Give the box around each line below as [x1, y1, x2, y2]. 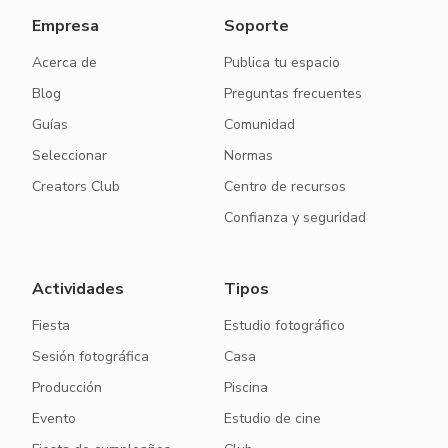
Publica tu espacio [224, 53, 340, 72]
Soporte [224, 15, 289, 37]
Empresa [32, 15, 99, 37]
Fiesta [32, 316, 70, 335]
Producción [32, 378, 102, 397]
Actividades [32, 278, 124, 300]
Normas [224, 146, 273, 165]
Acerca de [32, 53, 97, 72]
